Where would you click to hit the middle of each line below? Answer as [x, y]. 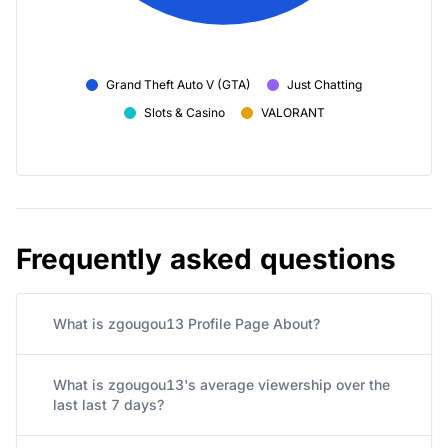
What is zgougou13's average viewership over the [221, 384]
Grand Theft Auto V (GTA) [178, 84]
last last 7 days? [108, 404]
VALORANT [292, 112]
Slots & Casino [184, 112]
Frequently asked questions [206, 258]
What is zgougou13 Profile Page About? [186, 323]
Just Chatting [324, 84]
